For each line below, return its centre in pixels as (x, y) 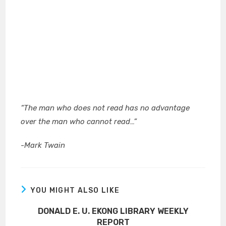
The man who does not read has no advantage (107, 108)
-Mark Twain (43, 145)
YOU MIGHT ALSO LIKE (75, 190)
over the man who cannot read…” (79, 122)
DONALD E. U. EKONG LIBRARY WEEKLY (113, 211)
